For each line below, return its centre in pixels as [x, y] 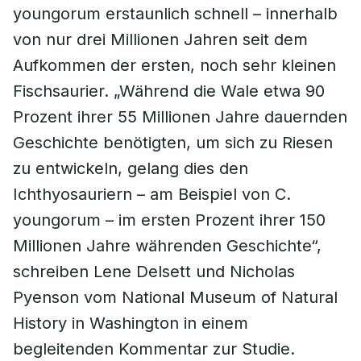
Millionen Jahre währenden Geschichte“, [167, 246]
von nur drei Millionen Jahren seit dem [160, 39]
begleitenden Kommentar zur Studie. [154, 349]
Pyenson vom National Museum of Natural [175, 297]
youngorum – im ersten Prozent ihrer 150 [169, 220]
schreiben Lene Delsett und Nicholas [154, 272]
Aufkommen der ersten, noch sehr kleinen [174, 65]
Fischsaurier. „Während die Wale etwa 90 [169, 91]
